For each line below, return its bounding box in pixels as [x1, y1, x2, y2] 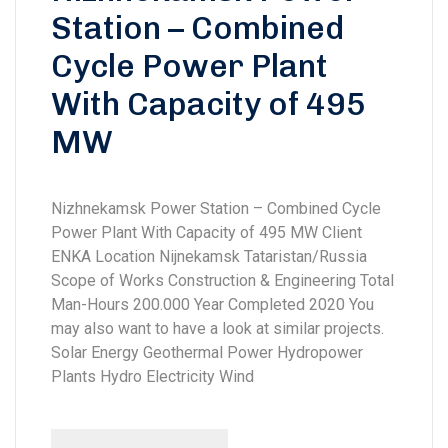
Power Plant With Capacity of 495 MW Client [51, 222, 362, 242]
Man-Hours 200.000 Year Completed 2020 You [51, 294, 374, 314]
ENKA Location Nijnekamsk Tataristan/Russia [51, 246, 367, 266]
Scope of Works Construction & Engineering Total [51, 270, 394, 290]
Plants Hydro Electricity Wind [51, 366, 254, 386]
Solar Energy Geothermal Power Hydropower [51, 342, 363, 362]
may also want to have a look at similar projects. [51, 318, 384, 338]
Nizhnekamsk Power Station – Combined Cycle [51, 198, 381, 218]
